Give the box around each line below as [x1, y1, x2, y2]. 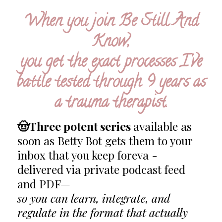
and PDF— [17, 176, 70, 192]
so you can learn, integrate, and [17, 190, 170, 206]
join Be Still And [87, 10, 198, 35]
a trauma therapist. [54, 91, 168, 116]
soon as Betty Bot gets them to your [17, 133, 193, 149]
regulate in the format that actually [17, 205, 188, 221]
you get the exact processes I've [20, 51, 202, 76]
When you [24, 10, 88, 35]
